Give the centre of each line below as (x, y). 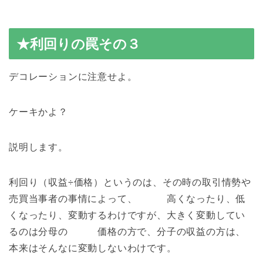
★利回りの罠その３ (78, 44)
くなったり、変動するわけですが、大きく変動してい (127, 215)
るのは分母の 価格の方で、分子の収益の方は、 (127, 231)
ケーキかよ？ (38, 112)
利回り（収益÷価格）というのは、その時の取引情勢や (130, 182)
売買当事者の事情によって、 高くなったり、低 (127, 198)
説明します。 (38, 147)
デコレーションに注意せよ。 (73, 76)
